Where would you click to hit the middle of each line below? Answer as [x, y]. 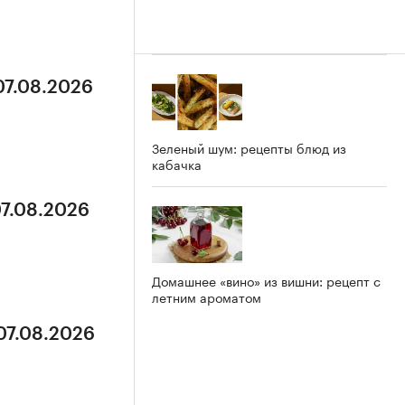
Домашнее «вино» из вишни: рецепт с [266, 281]
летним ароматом [207, 297]
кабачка [177, 164]
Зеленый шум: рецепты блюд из [249, 148]
